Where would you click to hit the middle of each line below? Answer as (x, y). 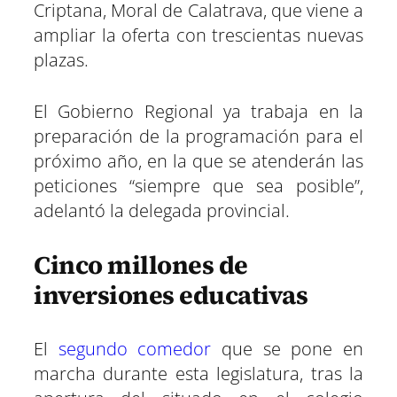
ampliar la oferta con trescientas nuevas (198, 35)
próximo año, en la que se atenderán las (198, 161)
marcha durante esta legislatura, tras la (198, 374)
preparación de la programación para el (198, 136)
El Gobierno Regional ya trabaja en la (198, 112)
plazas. (61, 60)
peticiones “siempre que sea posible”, (198, 186)
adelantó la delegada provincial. (162, 211)
